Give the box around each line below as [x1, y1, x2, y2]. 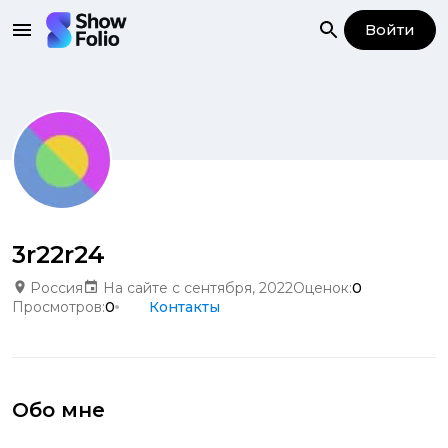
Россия [30, 279, 83, 297]
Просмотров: [12, 298, 105, 316]
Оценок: [293, 279, 352, 297]
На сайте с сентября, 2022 [103, 279, 293, 297]
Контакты [149, 298, 220, 316]
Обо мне [12, 398, 105, 422]
